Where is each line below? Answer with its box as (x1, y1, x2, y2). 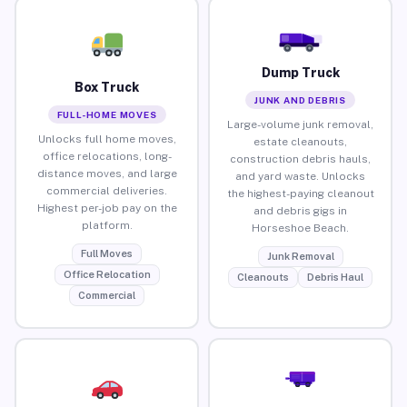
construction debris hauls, (230, 152, 371, 165)
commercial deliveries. (46, 184, 167, 197)
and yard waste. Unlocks (235, 169, 365, 183)
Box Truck (74, 79, 139, 94)
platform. (81, 218, 133, 232)
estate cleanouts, (253, 134, 347, 148)
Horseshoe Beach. (252, 221, 349, 234)
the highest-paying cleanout (226, 186, 374, 200)
